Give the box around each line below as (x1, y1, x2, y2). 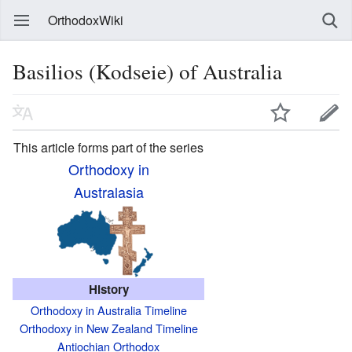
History (88, 280, 129, 298)
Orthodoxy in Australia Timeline (30, 301, 187, 318)
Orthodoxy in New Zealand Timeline (19, 319, 198, 336)
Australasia (73, 181, 144, 202)
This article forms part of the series (13, 137, 203, 156)
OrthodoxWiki (48, 11, 123, 29)
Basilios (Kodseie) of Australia (13, 57, 282, 86)
